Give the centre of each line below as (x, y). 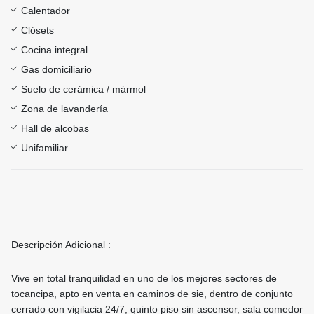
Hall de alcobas (55, 129)
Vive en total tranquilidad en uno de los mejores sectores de (144, 279)
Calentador (46, 11)
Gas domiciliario (56, 70)
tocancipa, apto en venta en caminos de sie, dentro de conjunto (152, 294)
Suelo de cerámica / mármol (83, 89)
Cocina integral (54, 50)
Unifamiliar (45, 148)
